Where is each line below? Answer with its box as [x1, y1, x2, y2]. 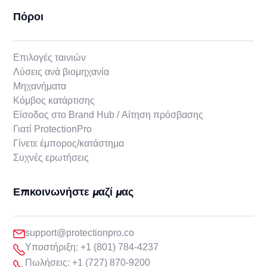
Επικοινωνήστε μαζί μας [13, 184, 134, 200]
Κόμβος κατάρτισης [13, 95, 95, 105]
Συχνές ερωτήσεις [13, 152, 89, 163]
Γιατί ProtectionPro [13, 123, 92, 134]
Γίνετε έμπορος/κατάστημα [13, 138, 125, 148]
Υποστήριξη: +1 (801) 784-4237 [25, 241, 159, 252]
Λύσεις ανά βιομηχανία [13, 66, 110, 77]
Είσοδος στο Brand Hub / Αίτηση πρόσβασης [13, 109, 204, 120]
